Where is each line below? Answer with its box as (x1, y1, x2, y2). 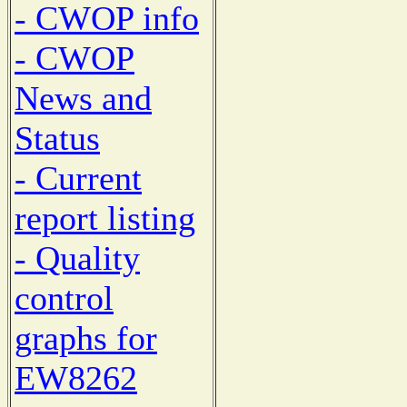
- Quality (15, 239, 140, 278)
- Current (15, 159, 142, 198)
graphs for (15, 319, 157, 358)
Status (15, 119, 100, 158)
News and (15, 79, 152, 118)
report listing (15, 199, 195, 238)
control (15, 279, 114, 318)
